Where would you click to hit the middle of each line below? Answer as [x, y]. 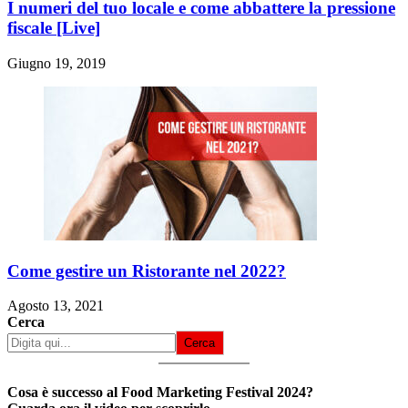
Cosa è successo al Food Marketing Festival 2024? [160, 392]
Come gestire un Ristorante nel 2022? [147, 270]
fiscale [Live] [54, 28]
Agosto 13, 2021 [56, 306]
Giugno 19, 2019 [56, 63]
